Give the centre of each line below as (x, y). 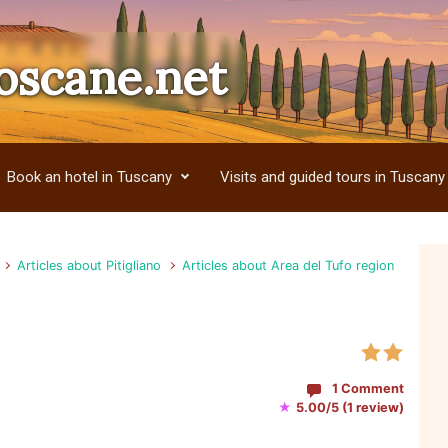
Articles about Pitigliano (89, 265)
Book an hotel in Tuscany (89, 177)
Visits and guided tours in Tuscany (332, 177)
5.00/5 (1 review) (348, 407)
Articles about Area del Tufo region (288, 265)
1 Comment (368, 388)
